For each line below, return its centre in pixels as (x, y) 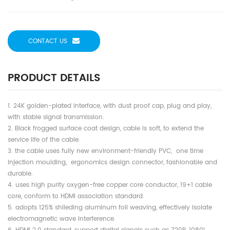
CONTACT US (48, 42)
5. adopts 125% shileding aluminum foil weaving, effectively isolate (110, 208)
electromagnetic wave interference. (114, 219)
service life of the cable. (45, 140)
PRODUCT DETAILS (54, 79)
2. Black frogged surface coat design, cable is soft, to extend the (106, 129)
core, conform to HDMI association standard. (77, 197)
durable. (20, 174)
